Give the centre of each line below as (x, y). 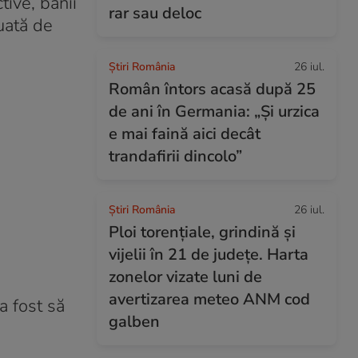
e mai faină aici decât (185, 134)
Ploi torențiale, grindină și (202, 232)
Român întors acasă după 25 (212, 89)
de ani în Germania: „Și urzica (214, 111)
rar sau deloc (155, 13)
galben (134, 322)
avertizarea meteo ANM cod (209, 299)
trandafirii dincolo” (175, 156)
